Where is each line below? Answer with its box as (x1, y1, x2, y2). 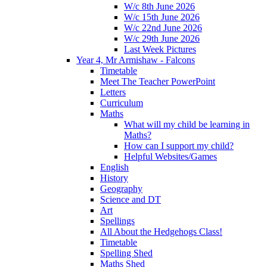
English (100, 162, 129, 172)
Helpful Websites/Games (124, 151, 217, 162)
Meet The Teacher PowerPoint (100, 76, 215, 86)
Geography (100, 183, 142, 194)
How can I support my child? (124, 140, 234, 151)
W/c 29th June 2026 (124, 33, 200, 44)
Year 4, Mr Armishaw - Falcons (76, 54, 195, 65)
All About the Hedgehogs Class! (100, 226, 222, 237)
